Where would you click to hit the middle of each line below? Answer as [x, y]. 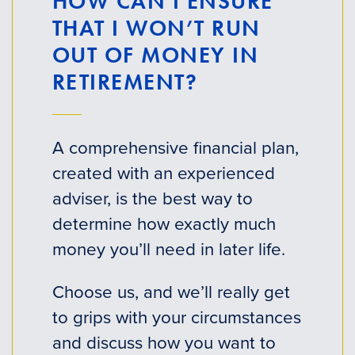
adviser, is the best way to [152, 198]
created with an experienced [163, 173]
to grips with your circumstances [176, 317]
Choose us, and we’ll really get [171, 292]
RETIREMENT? [125, 82]
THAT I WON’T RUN [156, 28]
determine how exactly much [164, 223]
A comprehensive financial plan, [175, 147]
